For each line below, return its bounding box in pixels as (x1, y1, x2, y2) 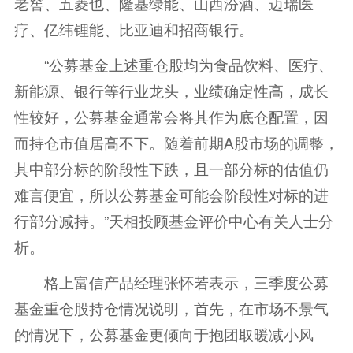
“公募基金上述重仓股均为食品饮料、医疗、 (13, 54, 333, 76)
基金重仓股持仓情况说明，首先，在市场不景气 (13, 297, 329, 319)
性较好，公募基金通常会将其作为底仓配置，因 (13, 106, 329, 128)
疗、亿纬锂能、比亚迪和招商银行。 (13, 18, 254, 40)
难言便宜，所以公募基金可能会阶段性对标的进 (13, 184, 329, 206)
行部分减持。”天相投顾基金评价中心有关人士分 (13, 210, 333, 232)
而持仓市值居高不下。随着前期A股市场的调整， (13, 132, 339, 154)
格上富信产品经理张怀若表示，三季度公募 (13, 271, 329, 293)
